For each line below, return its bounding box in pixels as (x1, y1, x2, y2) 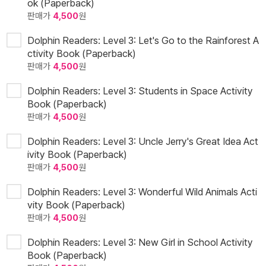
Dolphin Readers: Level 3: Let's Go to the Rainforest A (27, 34, 259, 47)
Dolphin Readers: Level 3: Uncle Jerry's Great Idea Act (27, 135, 258, 148)
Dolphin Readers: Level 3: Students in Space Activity (27, 85, 253, 97)
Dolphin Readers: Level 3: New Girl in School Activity (27, 236, 253, 249)
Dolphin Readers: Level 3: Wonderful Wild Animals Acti (27, 186, 257, 198)
